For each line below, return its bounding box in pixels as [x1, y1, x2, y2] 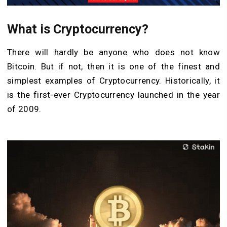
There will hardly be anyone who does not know [7, 47, 220, 57]
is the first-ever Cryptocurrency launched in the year [7, 89, 220, 100]
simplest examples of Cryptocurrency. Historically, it [7, 75, 220, 86]
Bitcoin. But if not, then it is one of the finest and [7, 61, 220, 71]
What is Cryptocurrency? [7, 21, 148, 36]
